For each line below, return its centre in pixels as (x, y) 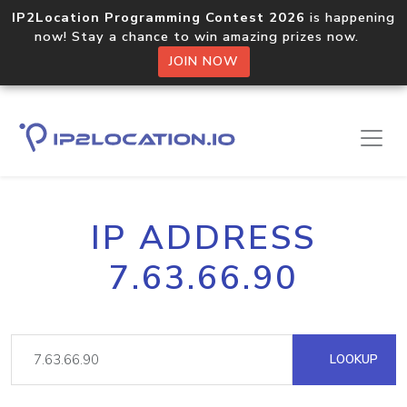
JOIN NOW (203, 61)
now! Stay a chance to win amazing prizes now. (203, 36)
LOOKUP (352, 359)
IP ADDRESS (203, 238)
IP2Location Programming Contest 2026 (159, 17)
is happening (350, 17)
